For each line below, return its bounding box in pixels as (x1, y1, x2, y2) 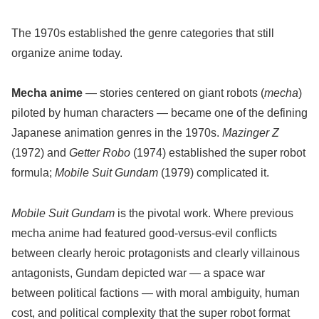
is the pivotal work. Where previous (115, 207, 293, 220)
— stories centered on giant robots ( (83, 87, 264, 100)
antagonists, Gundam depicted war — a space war (11, 267, 265, 280)
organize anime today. (11, 46, 122, 59)
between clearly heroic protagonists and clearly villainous (11, 247, 300, 260)
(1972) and (11, 147, 69, 159)
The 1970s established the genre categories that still (11, 26, 274, 39)
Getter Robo (69, 147, 130, 159)
